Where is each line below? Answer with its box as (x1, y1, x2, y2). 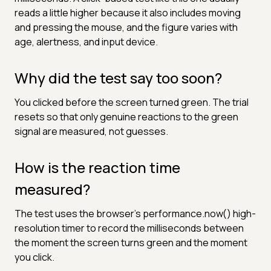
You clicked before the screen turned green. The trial (15, 95, 249, 109)
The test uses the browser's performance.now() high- (15, 206, 256, 220)
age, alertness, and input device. (15, 34, 158, 48)
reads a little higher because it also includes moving (15, 5, 241, 19)
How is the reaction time (15, 157, 180, 177)
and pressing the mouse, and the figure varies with (15, 20, 238, 34)
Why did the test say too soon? (15, 67, 222, 88)
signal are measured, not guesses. (15, 124, 168, 138)
